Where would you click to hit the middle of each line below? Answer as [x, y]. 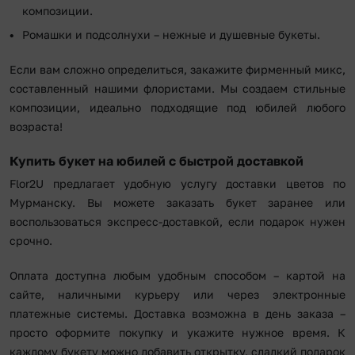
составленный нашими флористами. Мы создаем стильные [177, 89]
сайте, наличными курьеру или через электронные [177, 295]
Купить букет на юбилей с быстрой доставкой [157, 161]
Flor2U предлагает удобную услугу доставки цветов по [177, 184]
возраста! [36, 127]
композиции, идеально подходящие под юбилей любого [177, 108]
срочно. [31, 241]
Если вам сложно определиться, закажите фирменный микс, [177, 70]
